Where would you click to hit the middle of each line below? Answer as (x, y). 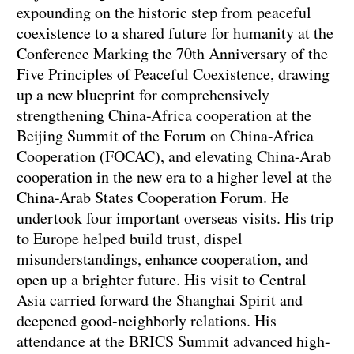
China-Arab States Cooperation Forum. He (153, 198)
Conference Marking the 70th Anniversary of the (172, 54)
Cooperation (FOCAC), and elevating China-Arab (174, 156)
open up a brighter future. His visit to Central (162, 280)
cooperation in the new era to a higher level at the (174, 177)
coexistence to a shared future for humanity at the (175, 33)
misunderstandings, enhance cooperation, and (162, 259)
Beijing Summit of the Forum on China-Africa (165, 136)
